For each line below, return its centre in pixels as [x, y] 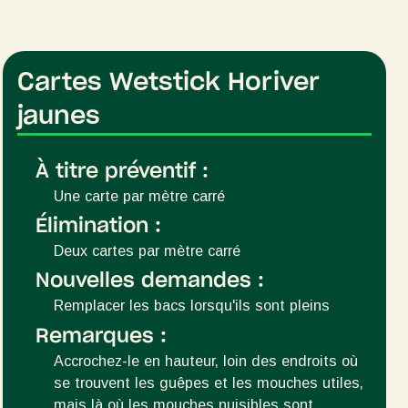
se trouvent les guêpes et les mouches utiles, [208, 382]
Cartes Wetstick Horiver [168, 82]
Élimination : [98, 225]
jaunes [58, 116]
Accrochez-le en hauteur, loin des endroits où [205, 360]
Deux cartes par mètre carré [147, 250]
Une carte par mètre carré [139, 195]
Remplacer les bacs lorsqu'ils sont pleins [191, 306]
